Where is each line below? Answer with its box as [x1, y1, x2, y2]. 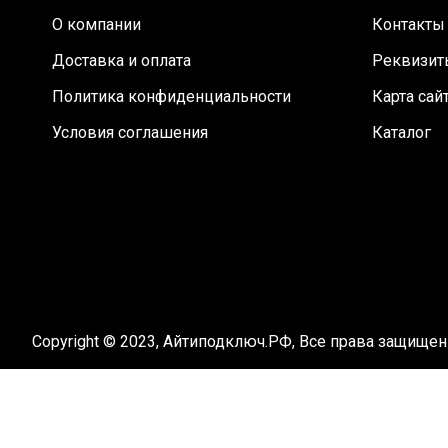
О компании [52, 15, 141, 34]
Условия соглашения [52, 123, 208, 142]
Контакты [372, 15, 445, 34]
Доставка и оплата [52, 51, 191, 70]
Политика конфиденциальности [52, 87, 291, 106]
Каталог [372, 123, 431, 142]
